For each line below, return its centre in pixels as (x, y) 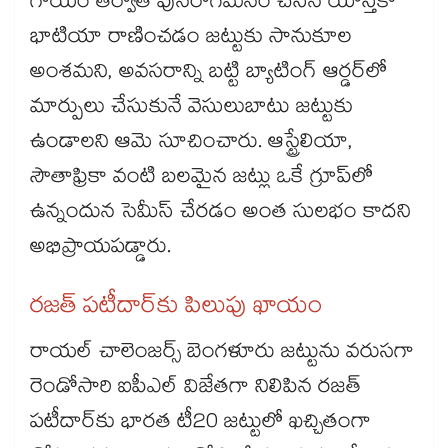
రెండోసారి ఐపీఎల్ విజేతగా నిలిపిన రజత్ (195, 389)
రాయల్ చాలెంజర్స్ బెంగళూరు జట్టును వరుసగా (222, 354)
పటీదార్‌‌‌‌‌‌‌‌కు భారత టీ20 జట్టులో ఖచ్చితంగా (200, 424)
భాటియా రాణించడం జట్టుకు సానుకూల (191, 39)
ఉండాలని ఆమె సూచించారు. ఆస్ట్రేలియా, (191, 144)
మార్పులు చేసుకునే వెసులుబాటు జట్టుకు (191, 109)
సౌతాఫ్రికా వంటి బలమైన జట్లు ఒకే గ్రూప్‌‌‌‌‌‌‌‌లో (201, 179)
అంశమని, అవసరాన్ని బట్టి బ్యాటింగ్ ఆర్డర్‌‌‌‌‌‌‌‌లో (208, 74)
